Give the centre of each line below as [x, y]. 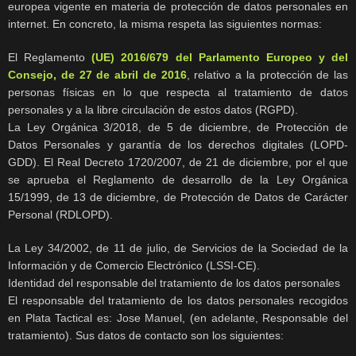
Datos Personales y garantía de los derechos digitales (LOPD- [178, 145]
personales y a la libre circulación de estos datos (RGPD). [153, 110]
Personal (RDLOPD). [60, 215]
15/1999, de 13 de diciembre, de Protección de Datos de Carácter [178, 197]
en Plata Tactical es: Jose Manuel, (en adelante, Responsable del [178, 318]
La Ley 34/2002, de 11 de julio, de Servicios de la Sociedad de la [178, 248]
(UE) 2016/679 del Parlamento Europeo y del [220, 58]
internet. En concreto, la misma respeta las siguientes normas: [165, 24]
